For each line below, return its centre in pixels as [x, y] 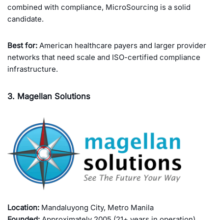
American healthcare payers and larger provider [122, 45]
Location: [23, 208]
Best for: [22, 45]
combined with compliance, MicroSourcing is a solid [99, 7]
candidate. [26, 19]
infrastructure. [33, 69]
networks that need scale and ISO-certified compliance [104, 57]
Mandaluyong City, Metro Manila [96, 208]
